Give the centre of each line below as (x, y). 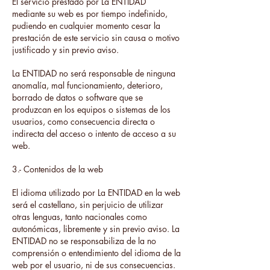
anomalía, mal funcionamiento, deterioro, (87, 85)
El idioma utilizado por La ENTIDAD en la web (96, 193)
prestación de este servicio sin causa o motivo (96, 38)
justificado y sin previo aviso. (65, 50)
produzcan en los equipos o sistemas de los (91, 109)
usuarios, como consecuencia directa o (83, 121)
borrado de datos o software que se (77, 97)
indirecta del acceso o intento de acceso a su (94, 133)
